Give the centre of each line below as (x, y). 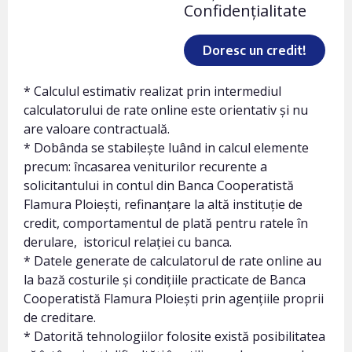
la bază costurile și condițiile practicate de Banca (165, 280)
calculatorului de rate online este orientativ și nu (166, 110)
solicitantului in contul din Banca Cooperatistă (159, 186)
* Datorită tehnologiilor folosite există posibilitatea (174, 337)
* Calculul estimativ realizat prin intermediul (152, 92)
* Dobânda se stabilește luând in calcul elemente (166, 148)
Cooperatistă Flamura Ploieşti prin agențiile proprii (174, 299)
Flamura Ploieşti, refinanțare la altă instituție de (163, 205)
